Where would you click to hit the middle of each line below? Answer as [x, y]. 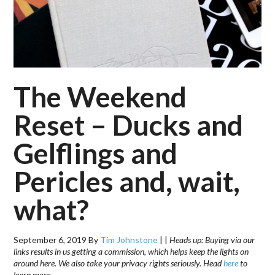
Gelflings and [96, 153]
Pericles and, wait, [127, 181]
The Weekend [100, 96]
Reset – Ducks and [129, 125]
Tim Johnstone [129, 239]
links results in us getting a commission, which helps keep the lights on [131, 251]
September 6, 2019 [50, 239]
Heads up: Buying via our [212, 239]
